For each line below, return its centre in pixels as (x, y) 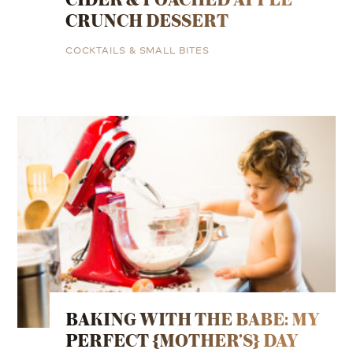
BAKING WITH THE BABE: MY (192, 319)
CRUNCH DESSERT (147, 20)
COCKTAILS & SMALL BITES (137, 50)
